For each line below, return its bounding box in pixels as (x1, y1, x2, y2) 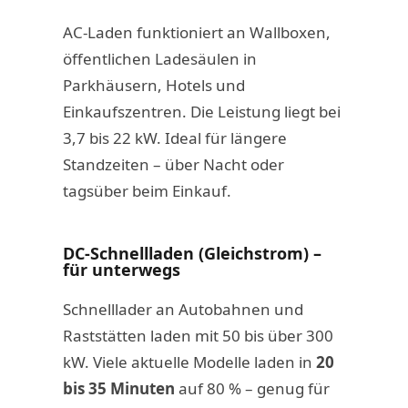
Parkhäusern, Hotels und (62, 74, 245, 96)
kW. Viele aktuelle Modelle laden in (62, 351, 316, 372)
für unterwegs (62, 258, 180, 280)
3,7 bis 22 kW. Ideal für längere (62, 127, 287, 148)
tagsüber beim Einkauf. (62, 179, 231, 201)
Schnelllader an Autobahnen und (62, 298, 303, 320)
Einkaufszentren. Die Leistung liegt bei (62, 100, 341, 122)
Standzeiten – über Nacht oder (62, 153, 284, 175)
